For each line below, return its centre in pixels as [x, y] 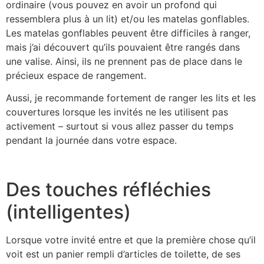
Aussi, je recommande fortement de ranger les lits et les [131, 98]
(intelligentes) [68, 212]
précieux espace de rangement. [77, 75]
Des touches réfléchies [108, 190]
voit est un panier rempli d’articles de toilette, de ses [123, 254]
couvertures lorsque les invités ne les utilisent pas [117, 112]
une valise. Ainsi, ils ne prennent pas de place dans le [124, 61]
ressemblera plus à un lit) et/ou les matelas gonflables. [128, 19]
